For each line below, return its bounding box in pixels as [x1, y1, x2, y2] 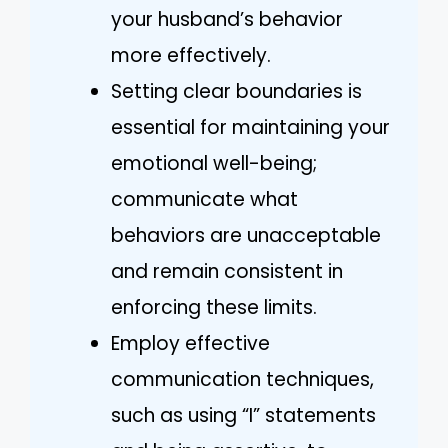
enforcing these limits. [111, 293, 317, 321]
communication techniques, [111, 365, 374, 393]
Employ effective [111, 329, 270, 357]
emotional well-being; [111, 149, 317, 177]
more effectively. [111, 41, 271, 69]
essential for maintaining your [111, 113, 390, 141]
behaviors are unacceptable [111, 221, 381, 249]
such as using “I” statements [111, 401, 376, 429]
